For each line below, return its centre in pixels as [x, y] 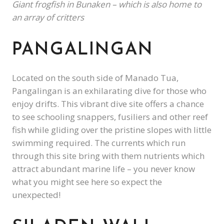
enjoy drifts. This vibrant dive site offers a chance [108, 104]
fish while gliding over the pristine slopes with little [112, 130]
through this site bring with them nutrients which [108, 156]
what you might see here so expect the [87, 182]
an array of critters [48, 17]
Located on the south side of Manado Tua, [95, 78]
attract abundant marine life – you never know [103, 169]
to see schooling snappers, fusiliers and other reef [110, 117]
